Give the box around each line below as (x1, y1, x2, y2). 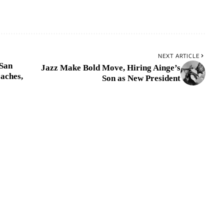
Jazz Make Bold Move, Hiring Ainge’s (40, 63, 180, 73)
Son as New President (101, 73, 180, 83)
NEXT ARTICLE (157, 52, 199, 59)
